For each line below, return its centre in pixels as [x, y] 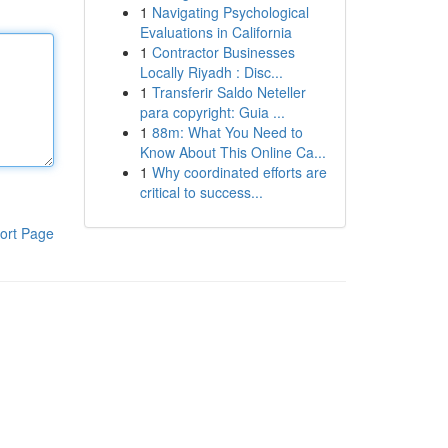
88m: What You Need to [227, 132]
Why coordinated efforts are [239, 172]
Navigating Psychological [230, 12]
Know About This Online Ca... [232, 152]
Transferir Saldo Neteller [228, 92]
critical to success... [201, 192]
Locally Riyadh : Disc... [211, 72]
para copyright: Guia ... [212, 112]
